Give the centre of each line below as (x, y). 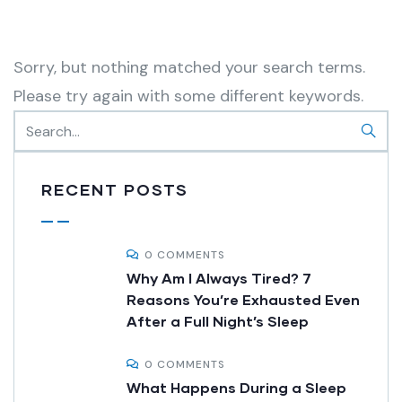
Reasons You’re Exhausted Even (243, 300)
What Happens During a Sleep (236, 388)
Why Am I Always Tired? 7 (219, 278)
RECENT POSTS (115, 190)
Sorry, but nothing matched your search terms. (189, 68)
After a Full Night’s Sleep (218, 321)
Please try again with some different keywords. (188, 96)
